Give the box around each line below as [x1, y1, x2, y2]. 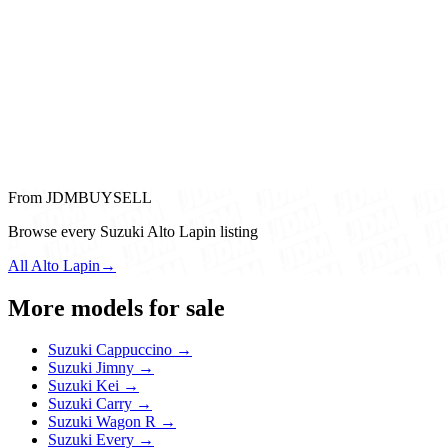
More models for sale [8, 294, 225, 321]
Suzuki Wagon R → [48, 413, 176, 431]
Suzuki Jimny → [48, 359, 154, 377]
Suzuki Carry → [48, 395, 152, 413]
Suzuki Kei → [48, 377, 139, 395]
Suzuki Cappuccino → [48, 341, 192, 359]
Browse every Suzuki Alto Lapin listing [8, 222, 258, 240]
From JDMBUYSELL [8, 188, 152, 206]
